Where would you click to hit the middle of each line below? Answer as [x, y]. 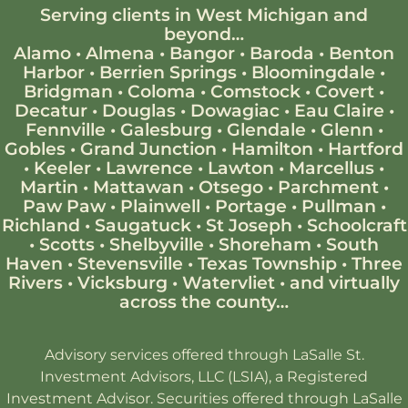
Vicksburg [122, 283]
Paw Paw [64, 206]
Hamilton [272, 149]
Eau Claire [339, 111]
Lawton [241, 168]
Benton [362, 53]
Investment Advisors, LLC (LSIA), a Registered [204, 377]
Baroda [282, 53]
